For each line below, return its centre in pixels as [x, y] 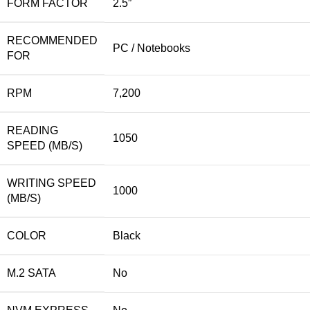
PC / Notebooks [152, 48]
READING [33, 130]
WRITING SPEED [52, 183]
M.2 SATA [31, 273]
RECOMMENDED [52, 40]
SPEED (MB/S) [45, 145]
